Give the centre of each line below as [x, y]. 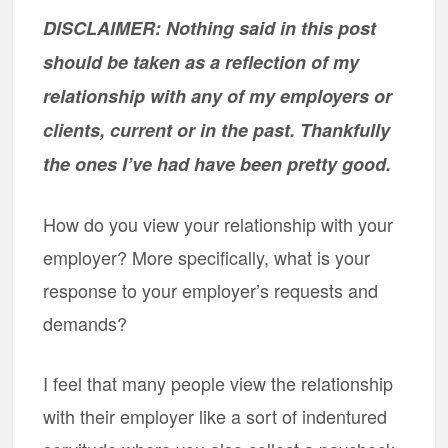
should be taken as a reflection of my [201, 62]
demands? [85, 323]
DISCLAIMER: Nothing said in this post [210, 28]
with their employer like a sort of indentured [215, 416]
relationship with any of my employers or [218, 96]
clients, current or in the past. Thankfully [217, 130]
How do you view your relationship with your [218, 224]
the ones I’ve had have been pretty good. [217, 164]
